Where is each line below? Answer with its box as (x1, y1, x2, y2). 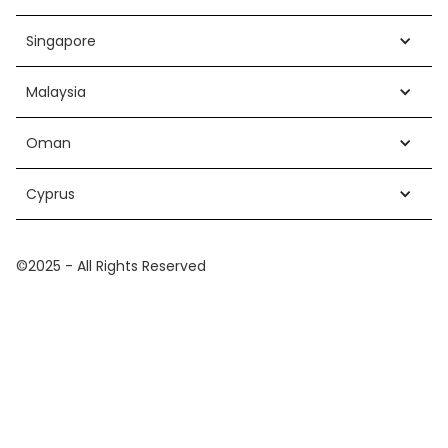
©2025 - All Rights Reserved (16, 256, 206, 277)
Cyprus (26, 184, 75, 205)
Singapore (26, 31, 96, 52)
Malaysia (26, 82, 86, 103)
